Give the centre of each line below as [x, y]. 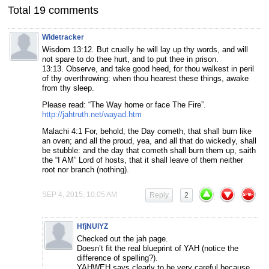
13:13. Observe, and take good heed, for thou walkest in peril [148, 68]
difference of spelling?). [117, 258]
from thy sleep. [68, 88]
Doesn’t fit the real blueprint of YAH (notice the [158, 248]
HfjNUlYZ [92, 226]
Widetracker [63, 37]
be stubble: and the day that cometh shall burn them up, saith [149, 150]
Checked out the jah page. [122, 238]
